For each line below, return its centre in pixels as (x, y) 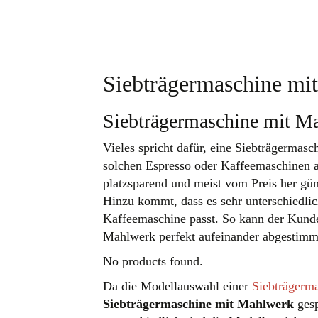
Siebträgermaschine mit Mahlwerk (198, 303)
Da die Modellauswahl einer (177, 286)
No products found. (153, 261)
